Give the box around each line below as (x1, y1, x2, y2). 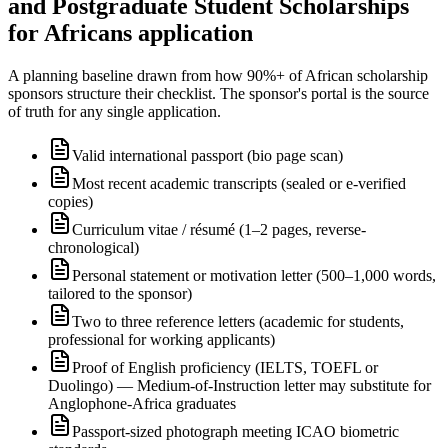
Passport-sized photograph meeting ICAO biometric (72, 422, 399, 440)
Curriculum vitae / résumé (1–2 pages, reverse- (72, 220, 366, 238)
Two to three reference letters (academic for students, (72, 312, 404, 330)
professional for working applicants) (48, 330, 275, 348)
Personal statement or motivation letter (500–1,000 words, (72, 266, 436, 284)
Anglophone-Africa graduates (48, 394, 236, 412)
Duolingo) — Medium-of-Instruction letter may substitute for (48, 376, 431, 394)
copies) (48, 192, 93, 210)
